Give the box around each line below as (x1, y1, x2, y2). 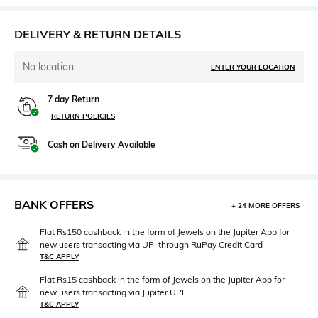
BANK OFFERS (14, 197, 94, 212)
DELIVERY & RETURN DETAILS (14, 27, 181, 42)
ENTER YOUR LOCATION (211, 62, 295, 72)
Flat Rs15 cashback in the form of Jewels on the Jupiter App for (40, 274, 285, 285)
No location (23, 60, 74, 74)
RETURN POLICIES (51, 111, 115, 121)
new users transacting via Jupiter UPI (40, 287, 184, 298)
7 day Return (48, 94, 99, 105)
